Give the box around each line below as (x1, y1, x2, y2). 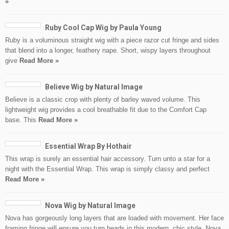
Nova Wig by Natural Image (45, 201, 135, 210)
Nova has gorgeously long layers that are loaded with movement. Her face (5, 214, 224, 222)
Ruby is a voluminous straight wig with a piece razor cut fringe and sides (5, 36, 219, 44)
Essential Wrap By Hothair (45, 142, 132, 151)
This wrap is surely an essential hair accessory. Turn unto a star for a (5, 155, 210, 163)
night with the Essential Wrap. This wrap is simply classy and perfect (5, 165, 210, 173)
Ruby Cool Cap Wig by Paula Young (45, 24, 162, 32)
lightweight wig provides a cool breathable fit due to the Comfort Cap (5, 106, 207, 114)
